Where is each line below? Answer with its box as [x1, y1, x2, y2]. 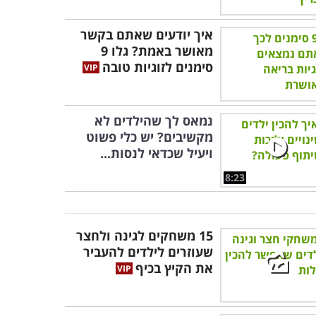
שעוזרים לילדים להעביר [83, 243, 213, 260]
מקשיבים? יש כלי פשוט [86, 128, 213, 145]
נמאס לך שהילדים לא [95, 112, 213, 129]
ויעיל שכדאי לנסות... [100, 145, 213, 162]
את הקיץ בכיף [135, 260, 213, 276]
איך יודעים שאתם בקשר [80, 26, 213, 43]
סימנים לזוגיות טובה [102, 59, 213, 75]
